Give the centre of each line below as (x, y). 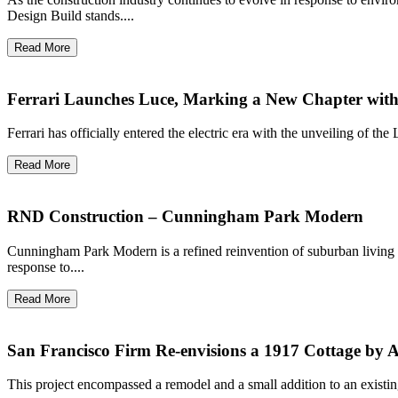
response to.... (46, 267)
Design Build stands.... (71, 16)
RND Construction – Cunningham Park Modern (185, 217)
